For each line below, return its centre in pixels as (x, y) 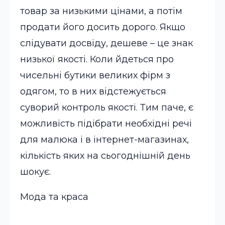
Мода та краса (54, 197)
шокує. (35, 172)
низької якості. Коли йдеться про (97, 59)
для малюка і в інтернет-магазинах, (104, 140)
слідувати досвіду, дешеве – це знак (106, 43)
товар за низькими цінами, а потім (101, 11)
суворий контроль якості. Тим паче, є (107, 107)
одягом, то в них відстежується (93, 91)
